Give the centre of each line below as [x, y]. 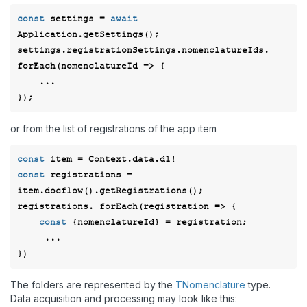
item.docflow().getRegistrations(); [113, 191]
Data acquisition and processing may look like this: [124, 298]
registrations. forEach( [80, 206]
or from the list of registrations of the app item [113, 128]
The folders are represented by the [93, 285]
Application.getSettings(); [88, 34]
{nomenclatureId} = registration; [160, 222]
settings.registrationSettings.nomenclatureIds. [143, 50]
